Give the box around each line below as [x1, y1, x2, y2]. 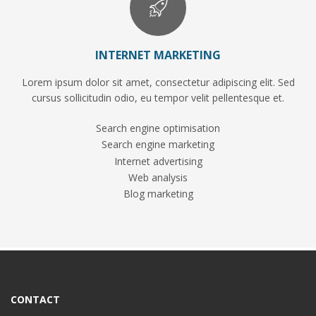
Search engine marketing [102, 138, 214, 152]
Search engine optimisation [96, 121, 220, 135]
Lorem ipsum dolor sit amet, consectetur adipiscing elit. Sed [21, 75, 295, 89]
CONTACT [11, 293, 60, 307]
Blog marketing [123, 187, 193, 201]
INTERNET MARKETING [95, 47, 221, 63]
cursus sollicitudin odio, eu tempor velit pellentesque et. [32, 91, 284, 104]
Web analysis [128, 171, 188, 184]
